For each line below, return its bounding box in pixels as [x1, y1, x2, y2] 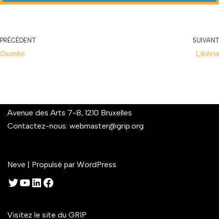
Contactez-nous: [7, 121, 69, 131]
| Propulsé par [25, 160, 77, 170]
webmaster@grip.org [69, 121, 144, 131]
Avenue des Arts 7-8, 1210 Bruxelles [7, 108, 132, 118]
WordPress [77, 160, 116, 170]
